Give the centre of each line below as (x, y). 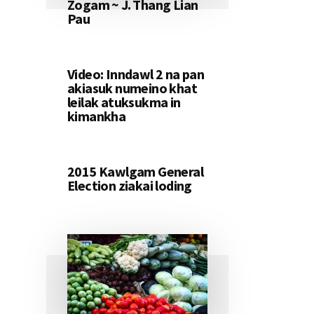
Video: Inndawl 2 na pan (136, 74)
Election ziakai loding (130, 186)
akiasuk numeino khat (132, 88)
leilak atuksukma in (124, 102)
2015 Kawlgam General (135, 172)
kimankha (97, 116)
